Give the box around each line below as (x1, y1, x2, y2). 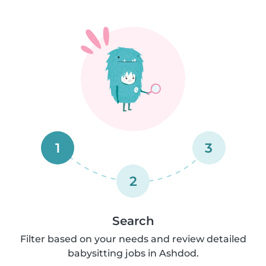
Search (112, 213, 154, 228)
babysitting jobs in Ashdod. (67, 247, 199, 259)
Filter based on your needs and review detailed (20, 233, 246, 245)
